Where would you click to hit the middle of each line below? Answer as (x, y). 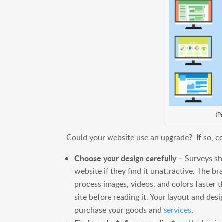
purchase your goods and (119, 209)
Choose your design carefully (126, 158)
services (178, 209)
